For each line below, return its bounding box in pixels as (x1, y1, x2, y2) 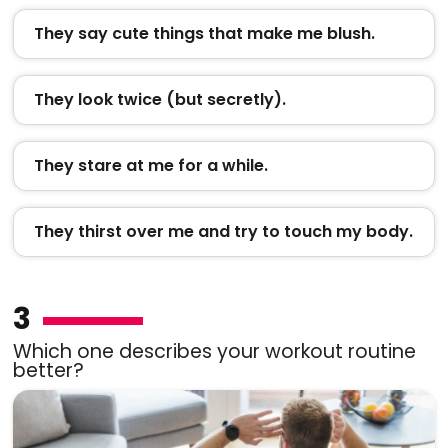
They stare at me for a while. (33, 153, 268, 177)
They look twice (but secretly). (33, 87, 286, 111)
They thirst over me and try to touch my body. (33, 219, 413, 243)
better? (12, 356, 84, 384)
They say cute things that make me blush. (33, 21, 375, 45)
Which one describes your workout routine (12, 337, 416, 365)
